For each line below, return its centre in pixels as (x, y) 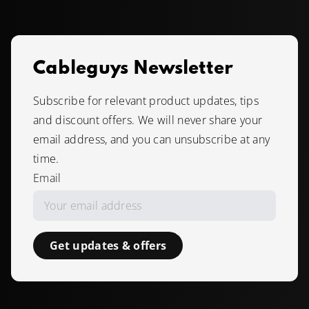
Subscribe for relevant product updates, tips (146, 101)
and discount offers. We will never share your (148, 120)
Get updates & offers (108, 246)
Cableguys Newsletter (133, 69)
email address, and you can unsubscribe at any (152, 140)
